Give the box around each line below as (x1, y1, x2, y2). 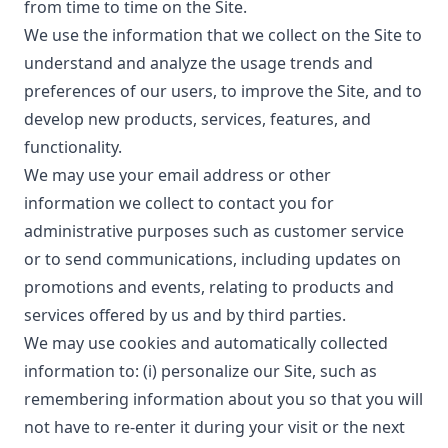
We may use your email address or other (24, 164, 331, 186)
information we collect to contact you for (24, 192, 334, 214)
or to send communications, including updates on (24, 248, 401, 270)
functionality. (24, 136, 122, 158)
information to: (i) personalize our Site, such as (24, 360, 377, 382)
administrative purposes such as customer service (24, 220, 404, 242)
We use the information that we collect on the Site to (24, 24, 422, 46)
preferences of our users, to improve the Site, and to (24, 80, 422, 102)
